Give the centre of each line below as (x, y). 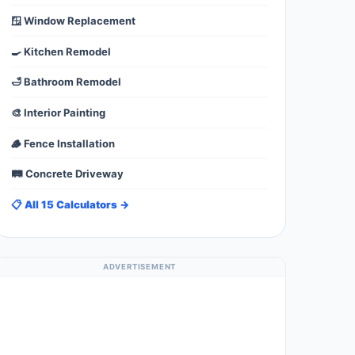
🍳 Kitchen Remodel (61, 51)
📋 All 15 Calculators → (70, 204)
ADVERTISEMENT (139, 267)
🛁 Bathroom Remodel (66, 82)
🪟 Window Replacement (73, 21)
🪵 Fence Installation (63, 143)
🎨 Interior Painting (58, 112)
